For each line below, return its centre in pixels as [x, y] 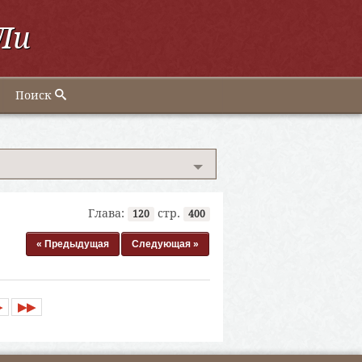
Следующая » [165, 244]
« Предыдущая [73, 244]
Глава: [108, 213]
